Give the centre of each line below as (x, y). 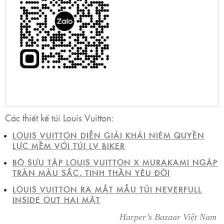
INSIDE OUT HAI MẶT (56, 199)
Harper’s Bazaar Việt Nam (169, 217)
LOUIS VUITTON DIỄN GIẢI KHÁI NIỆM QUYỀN (108, 135)
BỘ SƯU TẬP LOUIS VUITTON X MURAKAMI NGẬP (115, 162)
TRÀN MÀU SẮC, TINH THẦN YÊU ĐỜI (91, 172)
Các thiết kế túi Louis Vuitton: (59, 117)
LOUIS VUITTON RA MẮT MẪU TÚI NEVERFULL (107, 189)
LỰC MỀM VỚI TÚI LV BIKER (69, 145)
